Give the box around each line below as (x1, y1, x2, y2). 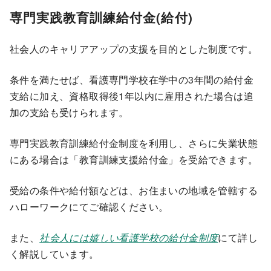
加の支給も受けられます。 (10, 105, 129, 119)
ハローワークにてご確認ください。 (10, 199, 169, 214)
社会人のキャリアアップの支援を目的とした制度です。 (10, 41, 258, 56)
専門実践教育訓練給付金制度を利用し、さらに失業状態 (10, 135, 258, 150)
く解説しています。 (10, 246, 99, 261)
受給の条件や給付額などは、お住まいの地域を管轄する (10, 183, 258, 197)
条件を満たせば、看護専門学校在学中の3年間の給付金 (10, 72, 253, 87)
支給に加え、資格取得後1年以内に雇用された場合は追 (10, 88, 253, 103)
